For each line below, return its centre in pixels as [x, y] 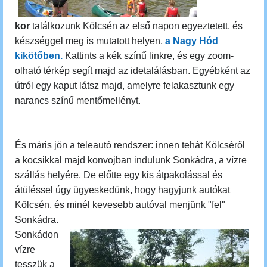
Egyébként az [221, 71]
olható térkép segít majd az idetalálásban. [104, 71]
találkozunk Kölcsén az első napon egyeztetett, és [137, 26]
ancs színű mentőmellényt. [86, 100]
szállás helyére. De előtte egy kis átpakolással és [119, 175]
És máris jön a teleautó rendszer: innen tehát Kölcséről [130, 145]
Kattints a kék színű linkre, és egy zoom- [149, 56]
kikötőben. [39, 56]
